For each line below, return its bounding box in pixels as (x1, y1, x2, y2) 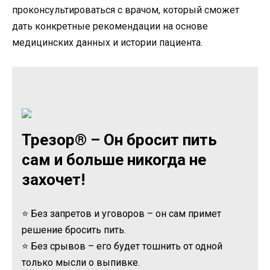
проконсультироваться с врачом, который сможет (12, 4, 239, 16)
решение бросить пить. (22, 224, 126, 236)
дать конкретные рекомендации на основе (12, 20, 208, 32)
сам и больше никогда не (22, 151, 206, 169)
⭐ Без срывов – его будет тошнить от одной (22, 240, 222, 253)
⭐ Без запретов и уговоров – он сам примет (22, 208, 221, 220)
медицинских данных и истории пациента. (12, 36, 202, 48)
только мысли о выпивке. (22, 257, 140, 269)
